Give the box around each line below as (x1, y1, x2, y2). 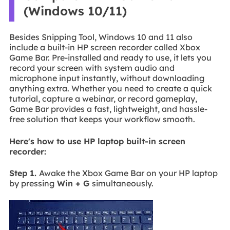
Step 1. (9, 168, 39, 179)
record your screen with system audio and (9, 63, 175, 73)
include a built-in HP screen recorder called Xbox (9, 42, 200, 53)
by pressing (9, 178, 54, 189)
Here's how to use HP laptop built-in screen (9, 136, 185, 146)
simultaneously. (91, 178, 154, 189)
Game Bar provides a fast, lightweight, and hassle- (9, 104, 207, 114)
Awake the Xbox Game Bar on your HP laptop (39, 168, 218, 179)
